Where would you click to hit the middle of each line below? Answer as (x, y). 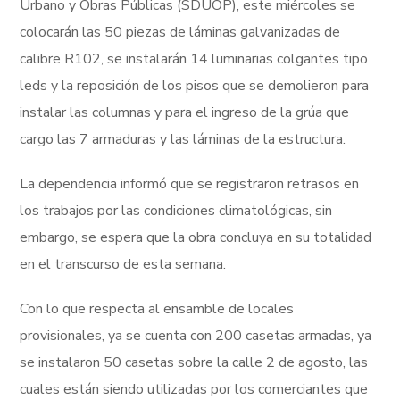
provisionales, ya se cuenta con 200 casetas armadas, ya (196, 335)
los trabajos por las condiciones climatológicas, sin (176, 210)
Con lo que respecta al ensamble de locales (157, 308)
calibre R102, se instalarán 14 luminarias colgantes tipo (194, 58)
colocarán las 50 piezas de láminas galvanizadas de (180, 32)
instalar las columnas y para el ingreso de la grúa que (185, 112)
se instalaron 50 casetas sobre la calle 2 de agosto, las (194, 362)
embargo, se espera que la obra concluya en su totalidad (196, 237)
